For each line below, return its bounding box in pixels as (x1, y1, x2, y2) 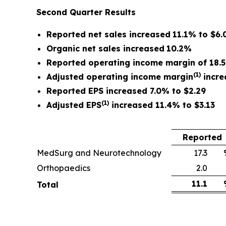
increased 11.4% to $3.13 (109, 100, 215, 110)
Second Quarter (36, 7, 102, 17)
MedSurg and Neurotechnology (37, 148, 161, 158)
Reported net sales (46, 29, 129, 39)
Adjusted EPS (46, 100, 101, 110)
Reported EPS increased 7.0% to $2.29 (46, 86, 206, 96)
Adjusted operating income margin (46, 72, 193, 82)
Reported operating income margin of (46, 58, 209, 68)
